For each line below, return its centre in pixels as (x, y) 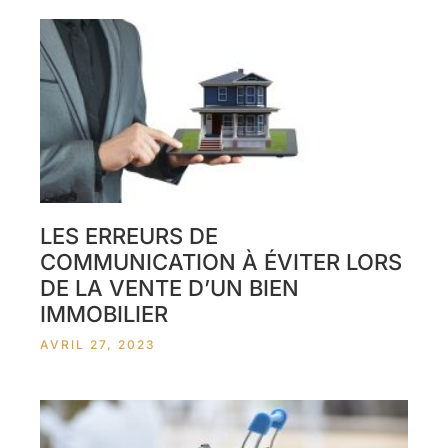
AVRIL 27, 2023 (98, 344)
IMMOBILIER (104, 314)
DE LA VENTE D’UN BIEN (169, 288)
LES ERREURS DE (129, 236)
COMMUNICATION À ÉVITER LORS (221, 262)
